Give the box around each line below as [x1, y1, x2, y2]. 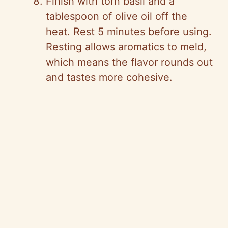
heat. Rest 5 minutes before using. [46, 25, 212, 38]
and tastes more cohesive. [46, 71, 173, 84]
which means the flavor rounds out [46, 56, 213, 69]
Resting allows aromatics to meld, [46, 41, 207, 53]
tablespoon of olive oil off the [46, 10, 187, 23]
